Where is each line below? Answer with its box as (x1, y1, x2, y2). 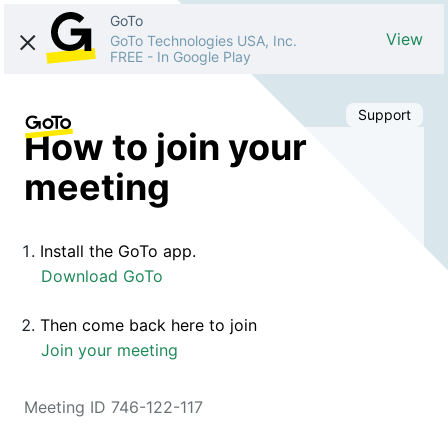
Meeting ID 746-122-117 (24, 396, 203, 417)
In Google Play (157, 48, 251, 65)
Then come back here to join (40, 314, 257, 335)
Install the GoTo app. (40, 240, 196, 261)
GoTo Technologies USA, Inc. (110, 32, 297, 49)
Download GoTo (41, 265, 163, 286)
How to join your (24, 124, 307, 169)
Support (358, 106, 411, 123)
